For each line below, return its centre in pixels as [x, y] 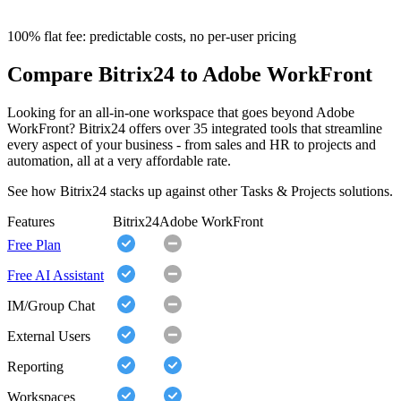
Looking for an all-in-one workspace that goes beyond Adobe [181, 113]
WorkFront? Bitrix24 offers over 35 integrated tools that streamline [195, 129]
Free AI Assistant [55, 276]
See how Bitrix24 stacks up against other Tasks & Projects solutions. [200, 192]
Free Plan [34, 245]
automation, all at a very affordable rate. [119, 161]
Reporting [35, 367]
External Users [49, 337]
